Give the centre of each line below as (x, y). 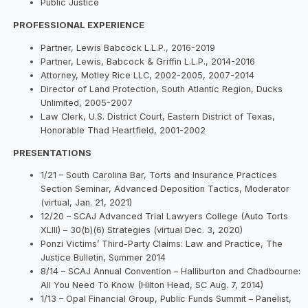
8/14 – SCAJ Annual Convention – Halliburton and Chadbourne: (171, 272)
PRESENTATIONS (53, 153)
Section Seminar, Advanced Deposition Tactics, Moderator (165, 189)
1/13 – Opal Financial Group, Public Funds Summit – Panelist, (166, 299)
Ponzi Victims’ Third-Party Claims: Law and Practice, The (162, 244)
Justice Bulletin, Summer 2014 (103, 258)
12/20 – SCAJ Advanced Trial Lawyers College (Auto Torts (165, 217)
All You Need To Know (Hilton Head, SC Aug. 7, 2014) (152, 285)
